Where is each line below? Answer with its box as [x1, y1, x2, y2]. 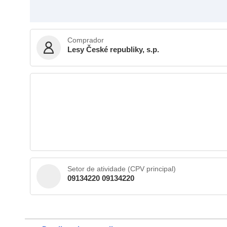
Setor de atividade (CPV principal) [67, 165, 176, 173]
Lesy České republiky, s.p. [67, 45, 159, 54]
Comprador [67, 36, 104, 45]
